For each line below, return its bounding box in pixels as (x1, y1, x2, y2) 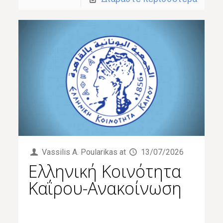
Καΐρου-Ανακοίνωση (28, 177, 182, 200)
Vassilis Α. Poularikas (41, 147, 117, 157)
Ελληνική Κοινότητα (28, 160, 182, 183)
